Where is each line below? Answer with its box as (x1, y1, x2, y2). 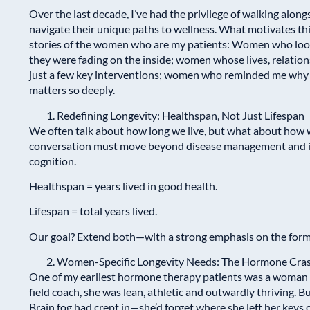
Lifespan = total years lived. (29, 204, 157, 218)
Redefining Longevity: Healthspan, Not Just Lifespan (57, 108, 304, 122)
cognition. (29, 154, 76, 167)
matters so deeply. (29, 83, 115, 97)
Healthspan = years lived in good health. (29, 179, 217, 193)
